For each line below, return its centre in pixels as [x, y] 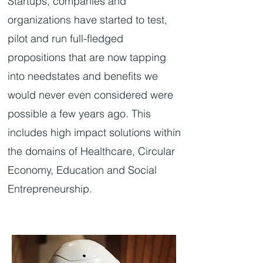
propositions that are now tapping [87, 57]
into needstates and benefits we [83, 76]
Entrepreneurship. [50, 189]
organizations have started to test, [87, 20]
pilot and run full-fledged [65, 38]
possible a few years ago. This [79, 114]
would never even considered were [90, 95]
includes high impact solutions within [94, 132]
